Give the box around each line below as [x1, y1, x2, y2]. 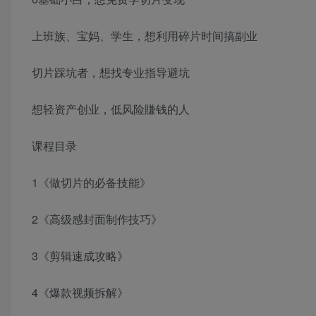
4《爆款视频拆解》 [32, 284, 128, 301]
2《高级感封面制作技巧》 [32, 211, 162, 228]
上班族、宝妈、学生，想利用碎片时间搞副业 [32, 28, 257, 44]
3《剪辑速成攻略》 [32, 248, 128, 265]
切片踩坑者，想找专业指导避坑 [32, 64, 190, 81]
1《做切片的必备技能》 [32, 174, 151, 191]
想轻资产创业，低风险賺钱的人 [32, 101, 190, 118]
